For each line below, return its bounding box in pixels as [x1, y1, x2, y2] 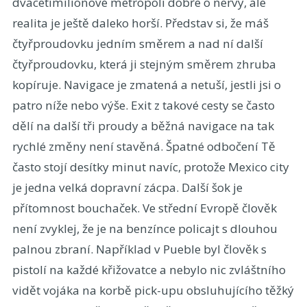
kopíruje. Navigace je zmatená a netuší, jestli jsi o [12, 76, 281, 93]
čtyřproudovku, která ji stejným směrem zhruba [12, 56, 276, 72]
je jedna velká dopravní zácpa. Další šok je [12, 179, 243, 195]
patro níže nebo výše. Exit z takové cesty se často [12, 97, 275, 113]
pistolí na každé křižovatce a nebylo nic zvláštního [12, 261, 286, 278]
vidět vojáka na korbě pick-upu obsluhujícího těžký [12, 282, 294, 298]
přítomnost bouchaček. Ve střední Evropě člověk [12, 199, 277, 216]
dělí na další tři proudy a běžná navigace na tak [12, 117, 274, 134]
